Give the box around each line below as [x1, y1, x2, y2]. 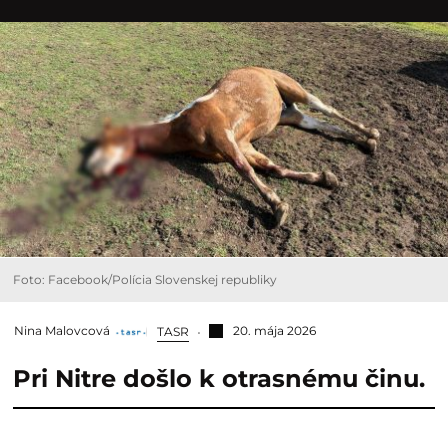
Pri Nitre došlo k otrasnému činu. [13, 363, 425, 393]
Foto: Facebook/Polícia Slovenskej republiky [13, 271, 277, 287]
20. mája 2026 [233, 323, 316, 339]
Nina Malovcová [14, 323, 110, 339]
